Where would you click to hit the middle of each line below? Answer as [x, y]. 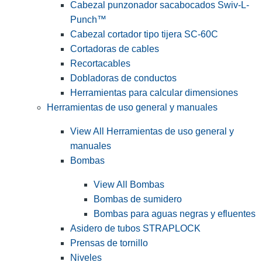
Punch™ [88, 19]
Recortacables [100, 63]
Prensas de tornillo [109, 243]
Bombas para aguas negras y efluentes [175, 213]
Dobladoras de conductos [123, 78]
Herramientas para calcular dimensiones [154, 92]
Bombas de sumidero [138, 199]
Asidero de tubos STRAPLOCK [135, 228]
